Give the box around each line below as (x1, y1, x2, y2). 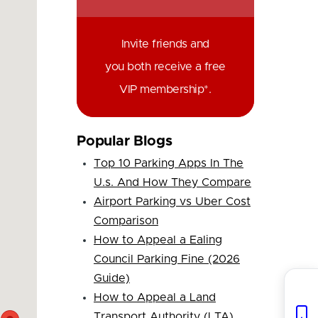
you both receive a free (105, 60, 226, 72)
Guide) (93, 273, 130, 285)
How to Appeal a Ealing (93, 234, 222, 246)
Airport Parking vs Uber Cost (93, 196, 251, 208)
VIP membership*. (119, 83, 212, 95)
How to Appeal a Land (93, 292, 216, 304)
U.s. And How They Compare (93, 177, 251, 189)
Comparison (93, 215, 158, 227)
